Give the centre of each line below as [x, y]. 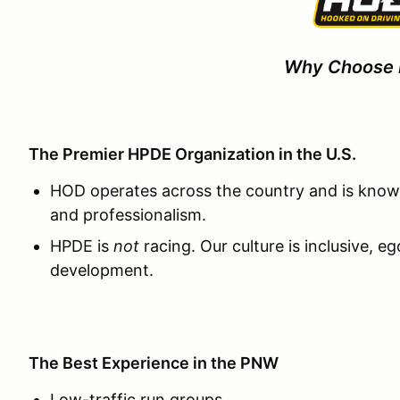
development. [102, 271]
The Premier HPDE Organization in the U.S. [192, 154]
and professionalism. [128, 215]
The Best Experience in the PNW [154, 363]
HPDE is [82, 246]
